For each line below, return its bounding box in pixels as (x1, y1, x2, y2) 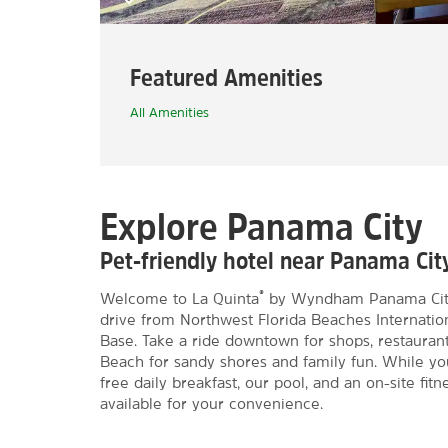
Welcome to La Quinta (100, 291, 259, 306)
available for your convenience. (100, 396, 323, 411)
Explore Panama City (100, 207, 423, 245)
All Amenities (130, 106, 209, 119)
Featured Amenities (130, 65, 323, 89)
